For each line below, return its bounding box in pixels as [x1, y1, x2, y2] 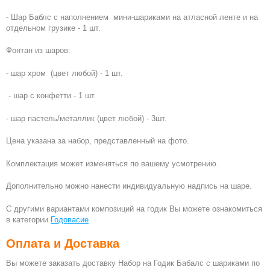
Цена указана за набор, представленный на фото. [6, 136, 189, 145]
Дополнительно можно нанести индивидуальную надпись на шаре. [6, 181, 252, 190]
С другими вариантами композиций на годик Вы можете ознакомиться [6, 204, 262, 213]
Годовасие [51, 215, 89, 224]
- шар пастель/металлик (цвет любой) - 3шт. [6, 113, 167, 123]
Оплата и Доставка [6, 237, 119, 250]
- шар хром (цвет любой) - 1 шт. [6, 68, 123, 78]
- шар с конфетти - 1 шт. [6, 91, 96, 100]
